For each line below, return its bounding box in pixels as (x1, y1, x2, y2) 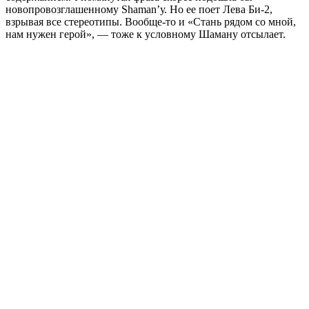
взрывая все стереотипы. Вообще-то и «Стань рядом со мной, (6, 15, 296, 28)
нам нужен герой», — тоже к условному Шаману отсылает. (6, 28, 286, 40)
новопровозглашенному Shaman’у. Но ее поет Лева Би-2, (6, 3, 272, 15)
